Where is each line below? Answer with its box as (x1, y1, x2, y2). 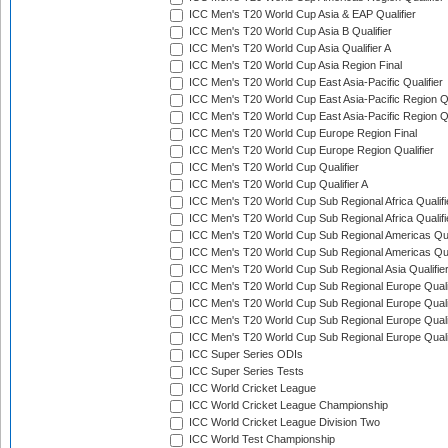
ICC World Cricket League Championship (186, 399, 388, 412)
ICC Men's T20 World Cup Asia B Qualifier (186, 25, 392, 38)
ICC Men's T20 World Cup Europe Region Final (186, 127, 417, 140)
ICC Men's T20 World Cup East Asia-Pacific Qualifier (186, 76, 443, 89)
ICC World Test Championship (186, 433, 335, 446)
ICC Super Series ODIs (186, 348, 303, 361)
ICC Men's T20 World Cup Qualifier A (186, 178, 368, 191)
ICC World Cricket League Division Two (186, 416, 380, 429)
